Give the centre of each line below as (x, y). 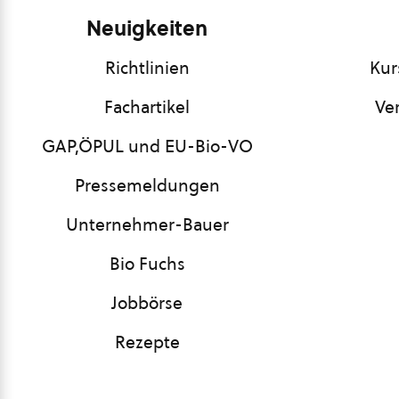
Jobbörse (147, 303)
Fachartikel (147, 107)
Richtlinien (147, 68)
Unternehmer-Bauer (147, 224)
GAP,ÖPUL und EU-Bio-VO (147, 146)
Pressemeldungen (147, 185)
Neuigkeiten (147, 28)
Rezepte (147, 342)
